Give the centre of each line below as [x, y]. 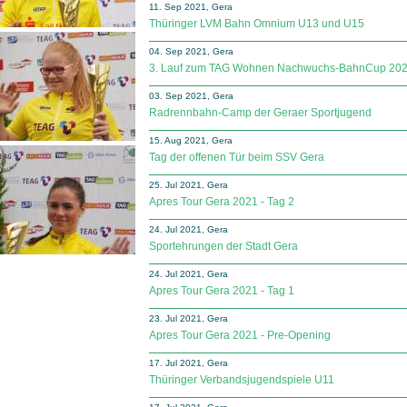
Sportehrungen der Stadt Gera [223, 246]
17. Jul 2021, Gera [189, 363]
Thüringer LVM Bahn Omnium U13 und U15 [257, 24]
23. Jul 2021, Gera [189, 318]
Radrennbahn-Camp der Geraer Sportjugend [260, 113]
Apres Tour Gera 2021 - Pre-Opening [240, 335]
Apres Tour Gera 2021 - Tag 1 [222, 291]
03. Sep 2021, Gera [191, 96]
